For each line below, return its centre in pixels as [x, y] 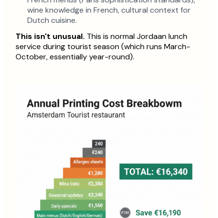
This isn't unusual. [50, 36]
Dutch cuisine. [52, 20]
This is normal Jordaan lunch [136, 36]
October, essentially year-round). [75, 57]
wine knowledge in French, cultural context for [109, 10]
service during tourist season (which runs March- [103, 47]
